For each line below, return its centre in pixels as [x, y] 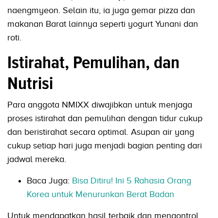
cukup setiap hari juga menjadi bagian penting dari [105, 146]
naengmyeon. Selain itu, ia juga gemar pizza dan [101, 10]
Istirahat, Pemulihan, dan [93, 63]
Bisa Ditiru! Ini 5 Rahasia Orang [132, 181]
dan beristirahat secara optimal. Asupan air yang [101, 132]
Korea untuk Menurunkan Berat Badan [100, 194]
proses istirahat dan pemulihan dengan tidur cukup [105, 118]
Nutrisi [30, 83]
